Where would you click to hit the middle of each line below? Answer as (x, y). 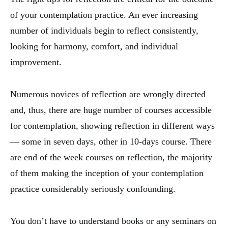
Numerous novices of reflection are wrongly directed (108, 94)
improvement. (36, 62)
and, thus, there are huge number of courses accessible (111, 110)
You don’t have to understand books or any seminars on (113, 221)
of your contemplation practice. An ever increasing (104, 15)
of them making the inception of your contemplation (107, 173)
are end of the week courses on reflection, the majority (111, 158)
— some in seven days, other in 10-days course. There (111, 142)
